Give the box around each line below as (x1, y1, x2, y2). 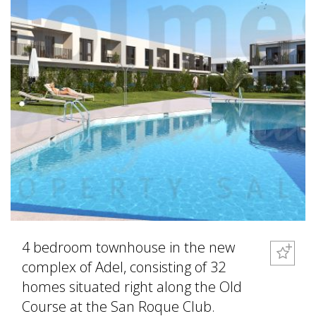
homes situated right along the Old (22, 277, 242, 297)
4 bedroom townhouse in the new (22, 238, 235, 257)
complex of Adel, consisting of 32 (22, 257, 226, 277)
